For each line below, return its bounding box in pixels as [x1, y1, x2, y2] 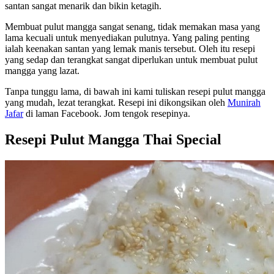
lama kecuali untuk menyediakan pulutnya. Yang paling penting [5, 32, 250, 43]
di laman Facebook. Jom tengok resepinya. [23, 108, 190, 119]
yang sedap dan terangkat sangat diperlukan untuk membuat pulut [5, 54, 257, 65]
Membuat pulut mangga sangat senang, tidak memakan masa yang [5, 21, 260, 32]
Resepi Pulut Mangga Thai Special [5, 131, 221, 147]
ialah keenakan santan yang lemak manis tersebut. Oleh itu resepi [5, 43, 255, 54]
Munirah [228, 97, 261, 108]
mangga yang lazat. [5, 65, 80, 76]
